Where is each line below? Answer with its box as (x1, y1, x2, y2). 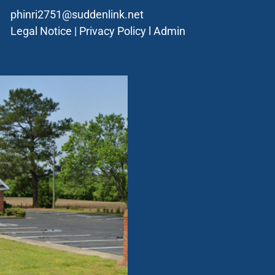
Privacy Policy (79, 25, 147, 37)
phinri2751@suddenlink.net (10, 8, 144, 21)
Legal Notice (10, 25, 72, 37)
